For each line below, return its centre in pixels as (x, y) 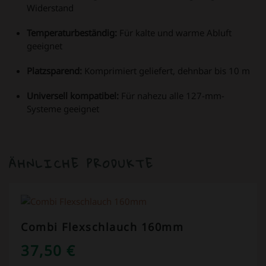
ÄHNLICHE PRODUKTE (82, 163)
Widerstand (50, 7)
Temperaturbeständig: (72, 32)
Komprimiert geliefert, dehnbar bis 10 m (166, 70)
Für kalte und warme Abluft (174, 32)
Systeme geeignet (63, 108)
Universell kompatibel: (73, 95)
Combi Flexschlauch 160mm (102, 227)
